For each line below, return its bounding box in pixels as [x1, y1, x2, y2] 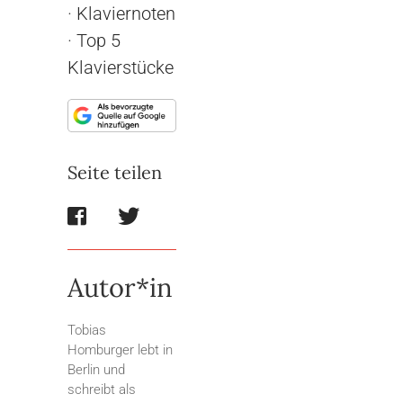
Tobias [67, 322, 106, 339]
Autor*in [67, 271, 173, 305]
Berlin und [67, 362, 125, 379]
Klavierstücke [67, 56, 174, 78]
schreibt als [67, 381, 136, 399]
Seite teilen [67, 161, 162, 184]
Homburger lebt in [67, 342, 173, 359]
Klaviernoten [76, 2, 175, 24]
